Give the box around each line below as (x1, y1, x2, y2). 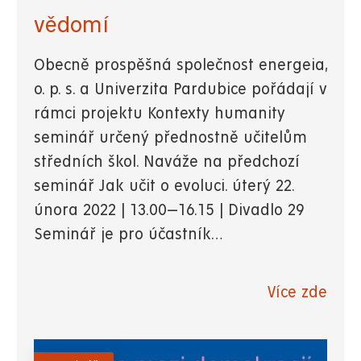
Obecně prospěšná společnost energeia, (34, 56, 327, 74)
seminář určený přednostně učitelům (34, 129, 307, 147)
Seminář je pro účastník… (34, 226, 222, 243)
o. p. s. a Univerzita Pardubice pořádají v (34, 81, 327, 98)
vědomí (34, 12, 109, 37)
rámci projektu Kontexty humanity (34, 105, 285, 122)
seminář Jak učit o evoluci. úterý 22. (34, 177, 294, 195)
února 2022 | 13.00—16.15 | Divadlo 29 (34, 201, 305, 219)
